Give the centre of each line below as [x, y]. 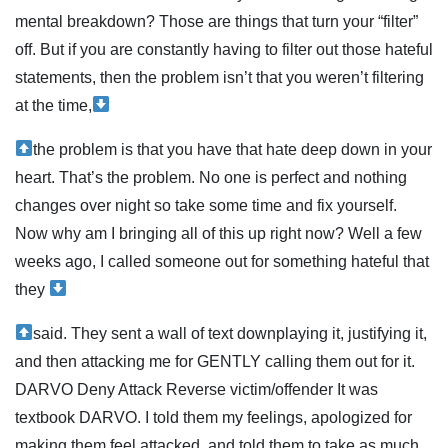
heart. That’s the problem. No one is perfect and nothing [211, 177]
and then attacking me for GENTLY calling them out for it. [215, 361]
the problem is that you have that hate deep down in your [233, 149]
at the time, [53, 105]
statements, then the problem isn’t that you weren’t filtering [219, 77]
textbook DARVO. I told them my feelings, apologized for [213, 417]
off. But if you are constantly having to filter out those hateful [224, 49]
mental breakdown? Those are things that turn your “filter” [216, 21]
